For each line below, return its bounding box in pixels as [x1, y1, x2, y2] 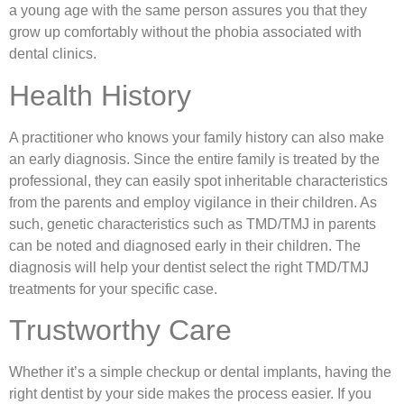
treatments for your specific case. [9, 280, 217, 297]
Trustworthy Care [9, 313, 232, 346]
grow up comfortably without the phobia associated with [9, 24, 362, 41]
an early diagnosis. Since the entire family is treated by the [9, 151, 380, 167]
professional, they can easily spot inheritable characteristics [9, 172, 388, 188]
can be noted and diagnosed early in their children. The [9, 237, 361, 253]
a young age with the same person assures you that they [9, 3, 367, 19]
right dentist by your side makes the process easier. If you [9, 385, 372, 401]
